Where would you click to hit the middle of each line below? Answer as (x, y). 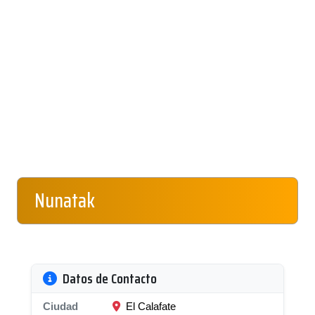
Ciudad (60, 306)
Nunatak (65, 200)
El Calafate (149, 306)
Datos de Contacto (110, 278)
